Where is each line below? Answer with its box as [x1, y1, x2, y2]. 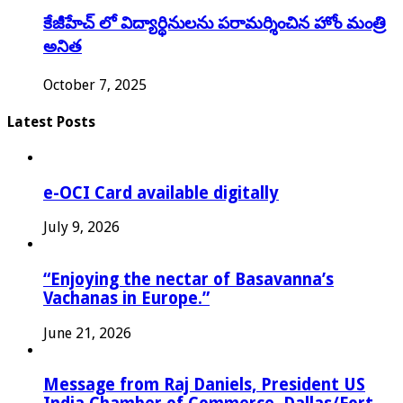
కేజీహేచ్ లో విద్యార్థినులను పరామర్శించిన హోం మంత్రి [43, 13, 386, 32]
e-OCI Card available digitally [43, 183, 279, 202]
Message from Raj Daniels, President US [43, 375, 365, 395]
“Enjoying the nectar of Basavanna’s [43, 269, 334, 289]
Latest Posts [7, 112, 95, 130]
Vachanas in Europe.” [43, 288, 210, 308]
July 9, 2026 [43, 219, 120, 237]
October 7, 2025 [43, 76, 147, 94]
